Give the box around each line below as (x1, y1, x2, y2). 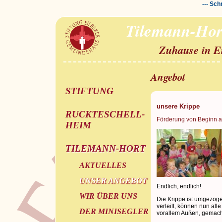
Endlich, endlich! (156, 182, 201, 190)
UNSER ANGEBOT (79, 176, 147, 185)
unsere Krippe (156, 102, 200, 110)
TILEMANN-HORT (65, 143, 146, 154)
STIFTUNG (65, 86, 113, 97)
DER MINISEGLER (79, 207, 149, 216)
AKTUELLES (79, 161, 126, 170)
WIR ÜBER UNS (79, 191, 137, 200)
